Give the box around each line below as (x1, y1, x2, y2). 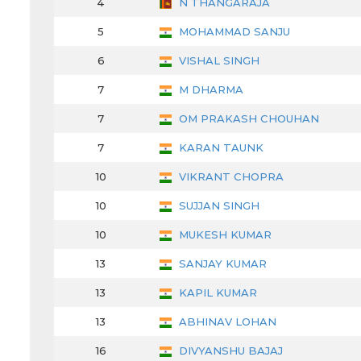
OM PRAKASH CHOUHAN (176, 112, 319, 126)
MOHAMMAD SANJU (176, 25, 290, 39)
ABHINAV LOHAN (176, 315, 276, 329)
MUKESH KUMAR (176, 228, 272, 242)
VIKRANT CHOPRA (176, 170, 284, 184)
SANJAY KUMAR (176, 257, 267, 271)
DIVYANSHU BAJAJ (176, 344, 283, 358)
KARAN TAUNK (176, 141, 263, 155)
